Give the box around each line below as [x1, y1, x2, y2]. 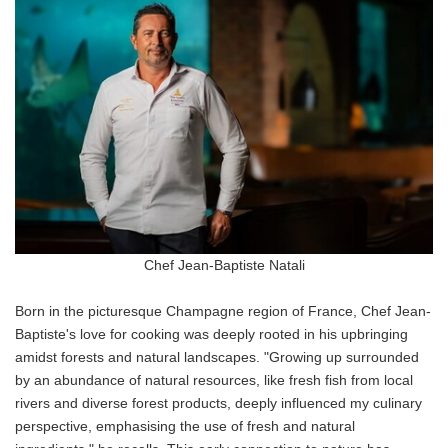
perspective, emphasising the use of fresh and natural [15, 418, 355, 434]
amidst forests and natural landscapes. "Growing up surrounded [15, 349, 419, 365]
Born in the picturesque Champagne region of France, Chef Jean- [15, 303, 431, 319]
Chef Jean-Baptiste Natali [143, 257, 305, 273]
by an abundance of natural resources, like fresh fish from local [15, 372, 413, 388]
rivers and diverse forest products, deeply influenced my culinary [15, 395, 422, 411]
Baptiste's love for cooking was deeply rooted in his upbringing [15, 326, 408, 342]
